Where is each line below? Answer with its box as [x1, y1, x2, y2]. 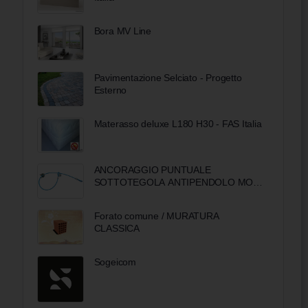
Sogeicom [93, 256, 136, 268]
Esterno [93, 84, 127, 96]
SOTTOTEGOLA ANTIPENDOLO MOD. [93, 176, 263, 188]
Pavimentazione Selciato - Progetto [93, 71, 242, 83]
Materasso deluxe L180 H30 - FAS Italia [93, 118, 262, 129]
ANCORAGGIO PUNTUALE [93, 164, 211, 175]
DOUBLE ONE [93, 188, 155, 200]
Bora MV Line [93, 25, 152, 37]
